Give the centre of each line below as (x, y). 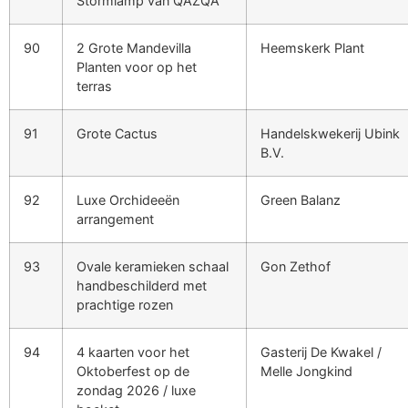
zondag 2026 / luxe (136, 390)
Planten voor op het (137, 66)
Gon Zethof (296, 266)
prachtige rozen (125, 304)
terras (94, 86)
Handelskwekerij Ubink (330, 133)
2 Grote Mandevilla (134, 47)
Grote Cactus (117, 133)
